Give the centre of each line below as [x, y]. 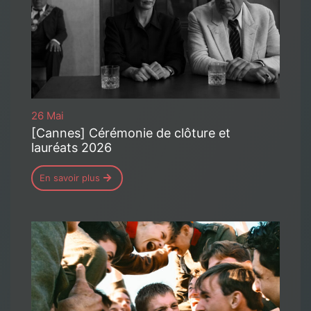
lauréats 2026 [72, 147]
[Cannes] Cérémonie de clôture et [131, 133]
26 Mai [48, 115]
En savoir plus [70, 177]
